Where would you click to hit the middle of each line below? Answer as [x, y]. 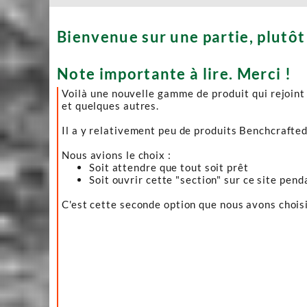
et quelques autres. [111, 106]
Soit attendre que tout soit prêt [169, 167]
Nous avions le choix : [116, 155]
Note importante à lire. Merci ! [174, 74]
